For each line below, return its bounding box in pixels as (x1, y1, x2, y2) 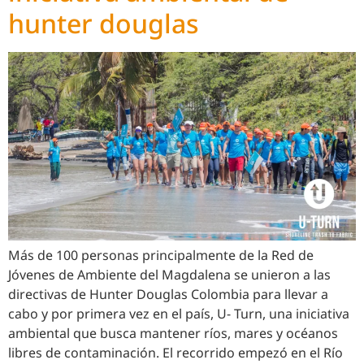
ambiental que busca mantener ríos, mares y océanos (8, 324, 338, 343)
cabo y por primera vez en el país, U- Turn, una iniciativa (8, 305, 349, 323)
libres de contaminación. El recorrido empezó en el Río (8, 344, 343, 362)
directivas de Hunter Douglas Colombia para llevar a (8, 285, 328, 304)
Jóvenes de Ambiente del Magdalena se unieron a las (8, 266, 331, 284)
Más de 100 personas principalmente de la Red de (8, 246, 314, 265)
